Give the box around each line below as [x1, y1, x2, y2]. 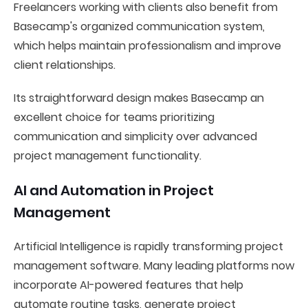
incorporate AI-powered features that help [14, 277, 243, 293]
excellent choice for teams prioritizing [14, 109, 214, 125]
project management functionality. [14, 148, 201, 164]
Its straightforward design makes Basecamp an [14, 90, 264, 106]
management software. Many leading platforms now [14, 258, 294, 274]
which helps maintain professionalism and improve [14, 38, 281, 54]
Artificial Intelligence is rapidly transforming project [14, 239, 283, 254]
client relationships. [14, 57, 115, 73]
